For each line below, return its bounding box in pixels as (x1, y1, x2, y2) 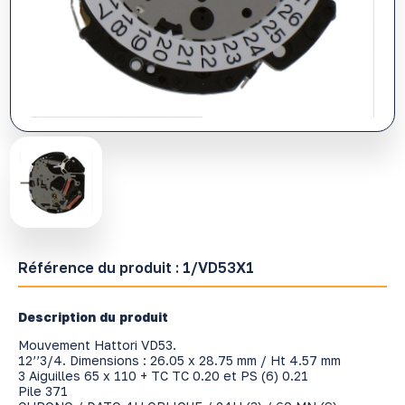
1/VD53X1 (182, 258, 254, 277)
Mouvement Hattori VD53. (17, 336, 176, 353)
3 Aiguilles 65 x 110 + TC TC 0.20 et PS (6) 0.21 (17, 367, 308, 383)
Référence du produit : (17, 258, 183, 277)
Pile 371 (17, 382, 68, 399)
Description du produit (17, 308, 168, 325)
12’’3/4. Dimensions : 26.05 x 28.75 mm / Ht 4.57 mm (17, 352, 341, 368)
